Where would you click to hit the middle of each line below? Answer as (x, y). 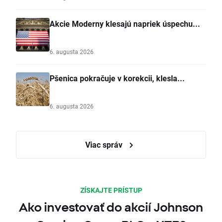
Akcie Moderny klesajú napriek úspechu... (125, 24)
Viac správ (105, 145)
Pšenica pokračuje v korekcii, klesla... (117, 78)
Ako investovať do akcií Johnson (111, 207)
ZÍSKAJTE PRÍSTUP (111, 190)
